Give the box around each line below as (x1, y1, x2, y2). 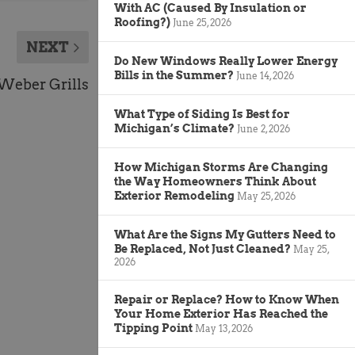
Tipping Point (114, 321, 193, 334)
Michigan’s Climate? (114, 121, 235, 135)
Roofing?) (114, 15, 170, 29)
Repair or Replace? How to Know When (114, 292, 339, 306)
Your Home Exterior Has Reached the (114, 307, 328, 320)
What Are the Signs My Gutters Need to (114, 227, 336, 241)
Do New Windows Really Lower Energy (114, 54, 338, 67)
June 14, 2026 (236, 69, 294, 82)
